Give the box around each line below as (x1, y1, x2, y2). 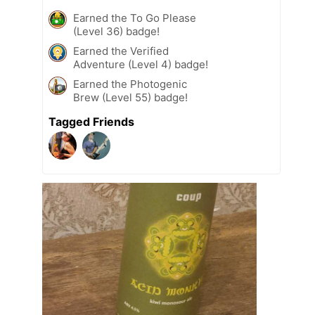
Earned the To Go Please (73, 11, 196, 25)
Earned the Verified (73, 44, 169, 58)
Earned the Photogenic (73, 77, 187, 91)
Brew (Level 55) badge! (73, 91, 188, 105)
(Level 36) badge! (73, 25, 160, 39)
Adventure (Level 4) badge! (73, 58, 208, 72)
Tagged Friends (49, 115, 134, 129)
